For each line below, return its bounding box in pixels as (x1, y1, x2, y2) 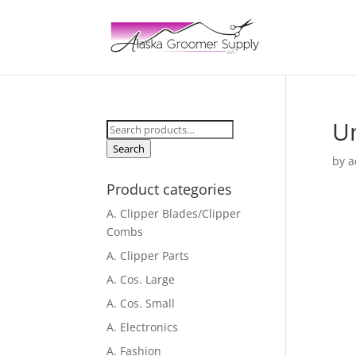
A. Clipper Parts (106, 248, 190, 263)
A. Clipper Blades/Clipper (106, 206, 242, 221)
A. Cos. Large (106, 272, 176, 287)
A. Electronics (106, 319, 179, 335)
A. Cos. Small (106, 296, 176, 311)
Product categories (106, 180, 233, 199)
